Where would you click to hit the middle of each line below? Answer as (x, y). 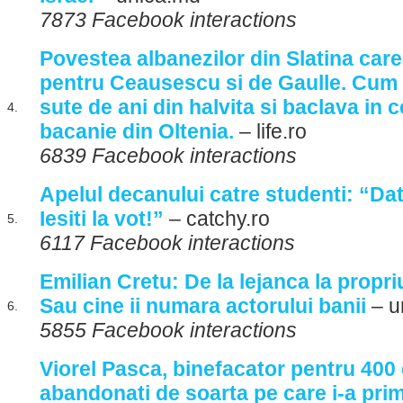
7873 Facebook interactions (168, 20)
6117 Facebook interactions (167, 243)
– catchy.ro (217, 219)
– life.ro (270, 131)
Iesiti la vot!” (102, 219)
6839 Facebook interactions (168, 156)
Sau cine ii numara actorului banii (203, 306)
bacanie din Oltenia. (137, 131)
